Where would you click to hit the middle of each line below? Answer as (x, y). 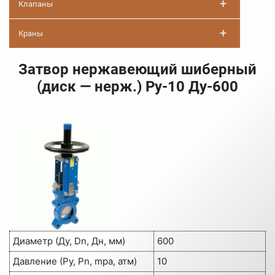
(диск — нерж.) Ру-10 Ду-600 (137, 87)
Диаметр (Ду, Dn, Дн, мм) (69, 241)
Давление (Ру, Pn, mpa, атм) (75, 261)
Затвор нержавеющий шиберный (137, 70)
